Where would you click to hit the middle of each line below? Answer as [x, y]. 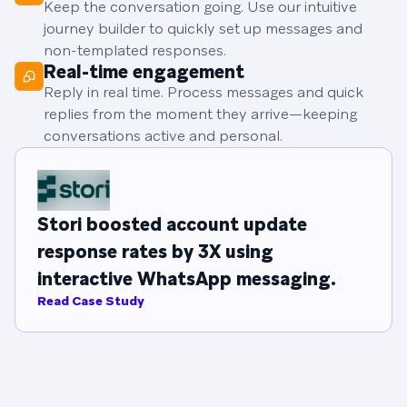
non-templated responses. [135, 51]
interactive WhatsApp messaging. [187, 279]
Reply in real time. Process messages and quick [203, 93]
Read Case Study [91, 301]
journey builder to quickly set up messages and [203, 29]
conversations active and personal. [163, 136]
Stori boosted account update [172, 225]
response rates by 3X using [155, 252]
